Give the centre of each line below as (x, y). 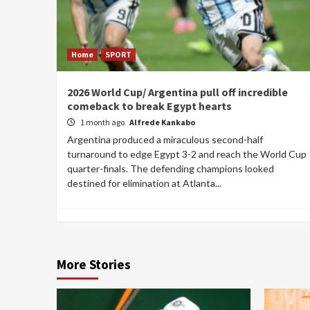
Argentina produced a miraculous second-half (165, 139)
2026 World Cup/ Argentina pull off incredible (177, 92)
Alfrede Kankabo (162, 122)
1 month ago (103, 122)
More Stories (94, 264)
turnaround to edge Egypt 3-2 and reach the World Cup (187, 154)
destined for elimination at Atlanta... (144, 183)
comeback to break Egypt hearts (149, 106)
